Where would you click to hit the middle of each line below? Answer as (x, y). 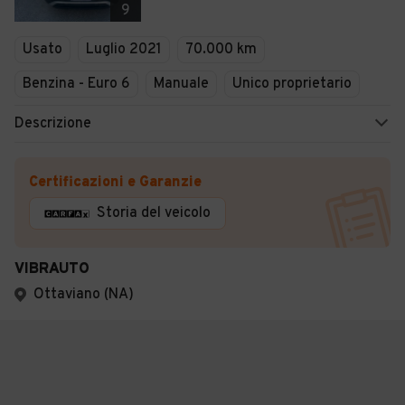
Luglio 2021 (124, 50)
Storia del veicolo (154, 213)
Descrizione (53, 124)
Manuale (181, 84)
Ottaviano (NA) (84, 295)
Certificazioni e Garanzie (115, 183)
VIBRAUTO (52, 269)
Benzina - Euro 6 (76, 84)
